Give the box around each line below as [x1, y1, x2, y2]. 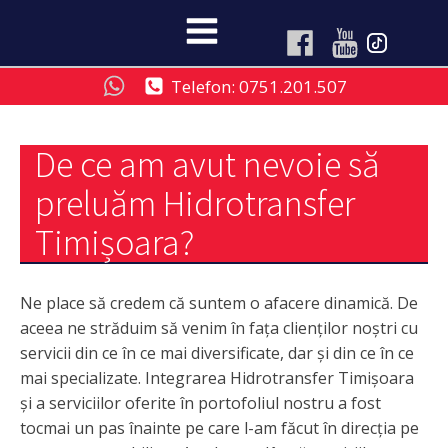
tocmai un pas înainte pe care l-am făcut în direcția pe [20, 416, 419, 439]
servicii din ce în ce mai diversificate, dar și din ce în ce [20, 341, 414, 364]
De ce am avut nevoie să [35, 141, 380, 187]
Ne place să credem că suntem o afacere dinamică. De [20, 291, 418, 314]
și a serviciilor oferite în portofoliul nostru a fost [20, 391, 381, 414]
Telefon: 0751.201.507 [170, 74, 347, 98]
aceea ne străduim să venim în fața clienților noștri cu [20, 316, 418, 339]
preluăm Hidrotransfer [35, 180, 355, 226]
